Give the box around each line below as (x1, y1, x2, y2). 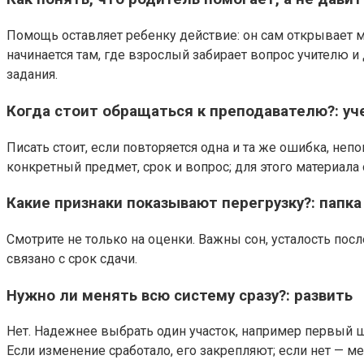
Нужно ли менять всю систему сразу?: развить (6, 286, 353, 305)
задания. (6, 67, 58, 83)
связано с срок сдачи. (6, 250, 137, 266)
